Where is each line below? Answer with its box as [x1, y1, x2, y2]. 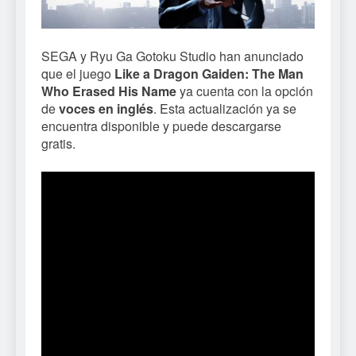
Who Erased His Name [41, 82, 176, 101]
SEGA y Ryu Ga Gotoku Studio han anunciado [41, 47, 304, 66]
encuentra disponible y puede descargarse [41, 117, 281, 136]
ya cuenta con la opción [176, 82, 313, 101]
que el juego [41, 64, 114, 83]
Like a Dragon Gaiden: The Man [114, 64, 304, 83]
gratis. [41, 134, 75, 153]
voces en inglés [59, 99, 153, 118]
